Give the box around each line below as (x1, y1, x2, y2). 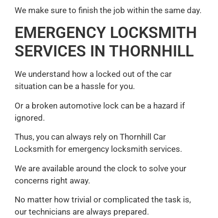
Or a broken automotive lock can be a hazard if (15, 100, 185, 110)
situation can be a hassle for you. (15, 81, 135, 91)
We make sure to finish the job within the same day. (15, 5, 201, 16)
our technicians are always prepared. (15, 207, 149, 217)
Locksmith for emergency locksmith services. (15, 144, 182, 154)
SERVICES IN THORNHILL (15, 42, 194, 61)
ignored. (15, 112, 45, 123)
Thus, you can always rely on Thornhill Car (15, 132, 166, 142)
